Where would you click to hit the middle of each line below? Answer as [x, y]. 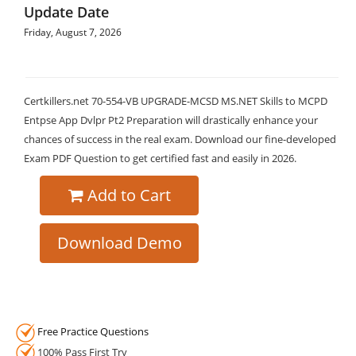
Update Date [66, 12]
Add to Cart [129, 195]
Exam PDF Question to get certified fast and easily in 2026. [160, 158]
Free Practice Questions [93, 331]
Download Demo [119, 243]
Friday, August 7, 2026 [73, 32]
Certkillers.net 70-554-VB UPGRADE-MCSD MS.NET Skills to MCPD [176, 101]
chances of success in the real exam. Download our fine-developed [180, 139]
